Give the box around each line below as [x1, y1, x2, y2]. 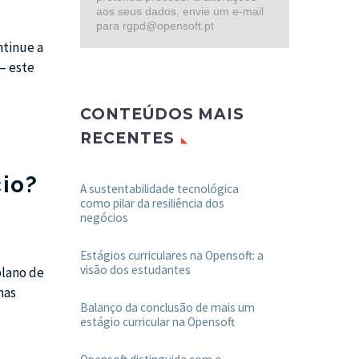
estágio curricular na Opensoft [80, 314, 235, 330]
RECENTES [80, 129, 175, 148]
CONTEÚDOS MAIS [80, 105, 245, 124]
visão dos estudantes [80, 262, 191, 278]
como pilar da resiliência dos [80, 196, 224, 212]
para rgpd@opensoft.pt [96, 19, 214, 33]
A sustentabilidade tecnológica [80, 181, 239, 197]
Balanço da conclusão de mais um [80, 300, 255, 316]
